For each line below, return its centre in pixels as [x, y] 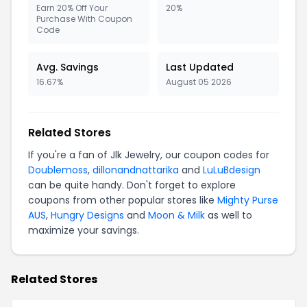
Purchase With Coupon [84, 19]
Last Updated [200, 67]
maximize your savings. [84, 230]
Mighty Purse [248, 200]
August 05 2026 [199, 82]
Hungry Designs [87, 215]
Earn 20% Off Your [72, 8]
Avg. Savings [67, 67]
